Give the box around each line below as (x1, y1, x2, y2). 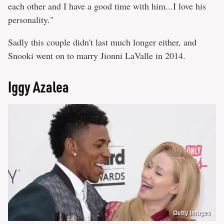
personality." (8, 13, 53, 26)
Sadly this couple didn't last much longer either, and (8, 36, 196, 48)
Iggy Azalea (8, 77, 69, 96)
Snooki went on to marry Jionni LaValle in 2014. (8, 49, 185, 62)
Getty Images (173, 209, 211, 216)
